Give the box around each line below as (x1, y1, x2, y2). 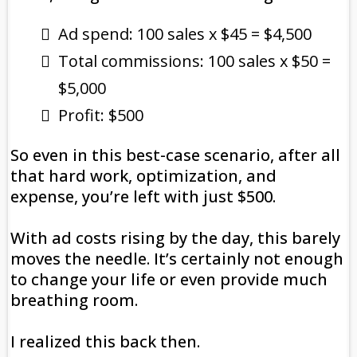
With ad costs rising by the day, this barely (10, 227, 340, 249)
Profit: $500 (58, 104, 143, 127)
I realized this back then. (10, 331, 200, 353)
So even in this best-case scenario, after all (10, 144, 340, 167)
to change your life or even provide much (10, 269, 328, 291)
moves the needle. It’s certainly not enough (10, 248, 343, 270)
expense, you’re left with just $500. (10, 186, 276, 208)
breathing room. (10, 289, 138, 312)
